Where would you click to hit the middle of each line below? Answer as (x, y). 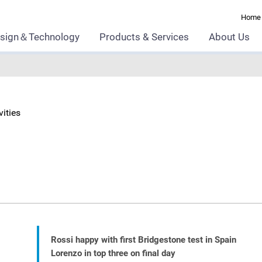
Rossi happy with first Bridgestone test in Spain (144, 240)
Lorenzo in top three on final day (113, 253)
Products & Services (144, 37)
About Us (229, 37)
